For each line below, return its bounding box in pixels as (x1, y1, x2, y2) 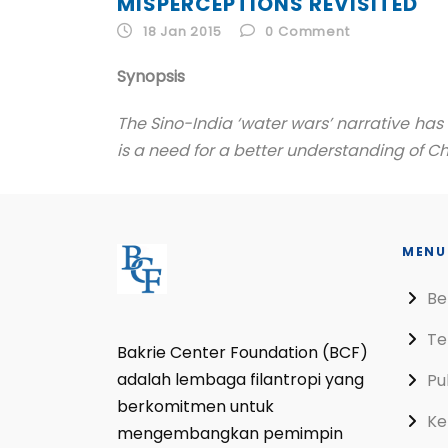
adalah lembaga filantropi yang (117, 368, 364, 391)
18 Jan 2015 (142, 22, 222, 41)
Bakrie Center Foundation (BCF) (117, 341, 368, 364)
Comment (278, 22, 350, 41)
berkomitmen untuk (117, 395, 274, 418)
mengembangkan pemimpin (117, 422, 343, 445)
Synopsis (117, 65, 185, 88)
